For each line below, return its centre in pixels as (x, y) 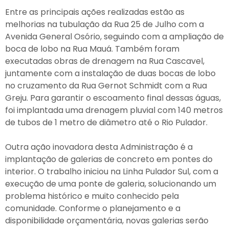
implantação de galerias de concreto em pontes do (109, 159)
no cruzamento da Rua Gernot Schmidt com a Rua (106, 85)
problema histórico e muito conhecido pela (92, 196)
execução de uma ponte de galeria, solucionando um (111, 184)
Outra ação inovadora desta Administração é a (99, 147)
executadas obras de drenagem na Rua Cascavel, (105, 61)
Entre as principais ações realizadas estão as (95, 12)
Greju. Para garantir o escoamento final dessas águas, (113, 98)
